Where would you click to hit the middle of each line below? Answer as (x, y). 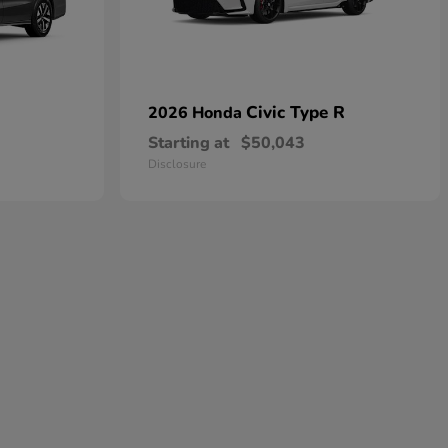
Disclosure (177, 164)
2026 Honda (197, 113)
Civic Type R (295, 112)
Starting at (188, 143)
